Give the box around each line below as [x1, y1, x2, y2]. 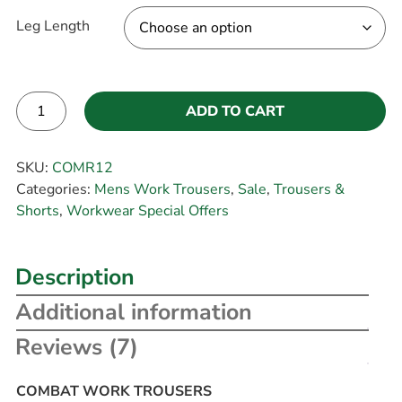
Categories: [15, 179, 94, 199]
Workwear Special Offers [66, 200, 229, 221]
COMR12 [51, 157, 113, 178]
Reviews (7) [14, 332, 138, 363]
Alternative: [15, 133, 93, 153]
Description [14, 262, 135, 293]
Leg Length [15, 15, 90, 36]
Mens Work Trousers [93, 179, 231, 199]
